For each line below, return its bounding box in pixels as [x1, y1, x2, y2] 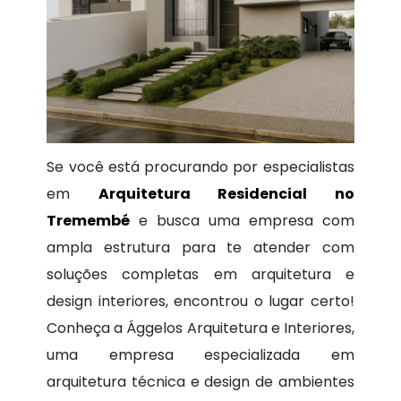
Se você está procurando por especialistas [47, 157, 354, 178]
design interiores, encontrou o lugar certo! [47, 291, 354, 312]
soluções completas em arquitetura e [47, 264, 354, 286]
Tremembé [47, 210, 131, 232]
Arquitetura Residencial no [98, 183, 354, 205]
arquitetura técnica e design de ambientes [47, 371, 354, 393]
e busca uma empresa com [130, 210, 354, 232]
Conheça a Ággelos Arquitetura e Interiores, [47, 318, 354, 339]
